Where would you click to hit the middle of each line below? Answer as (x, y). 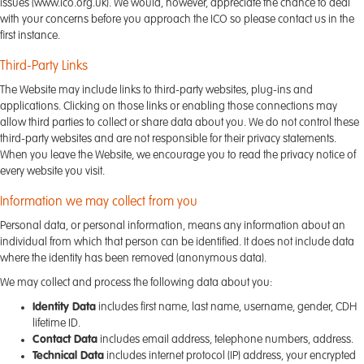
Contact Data (65, 340)
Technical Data (68, 356)
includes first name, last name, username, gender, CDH (226, 307)
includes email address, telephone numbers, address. (225, 340)
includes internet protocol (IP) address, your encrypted (230, 356)
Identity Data (64, 307)
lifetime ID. (56, 323)
